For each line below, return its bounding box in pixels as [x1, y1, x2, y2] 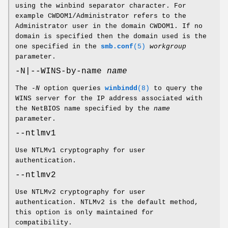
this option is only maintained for [15, 209, 154, 217]
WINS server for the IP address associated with [15, 95, 203, 103]
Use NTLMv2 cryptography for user [15, 188, 146, 196]
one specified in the [15, 43, 101, 51]
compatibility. [15, 219, 72, 227]
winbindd [105, 84, 137, 93]
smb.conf [101, 43, 133, 51]
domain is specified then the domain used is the [15, 33, 207, 41]
